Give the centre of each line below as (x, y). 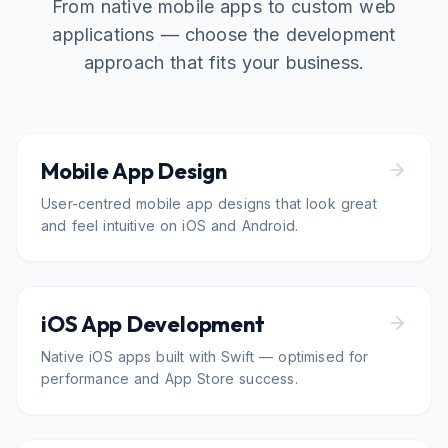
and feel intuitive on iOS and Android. (170, 225)
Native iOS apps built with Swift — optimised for (205, 356)
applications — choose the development (224, 34)
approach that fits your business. (224, 62)
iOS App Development (153, 324)
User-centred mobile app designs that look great (209, 203)
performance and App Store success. (169, 378)
